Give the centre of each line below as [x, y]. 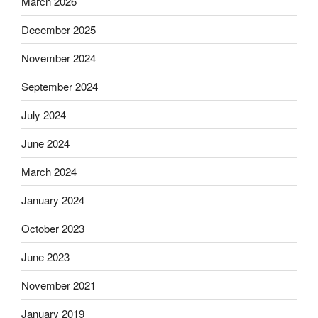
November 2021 [59, 285]
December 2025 [59, 29]
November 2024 [59, 57]
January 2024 [53, 199]
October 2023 [53, 228]
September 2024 [60, 86]
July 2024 [44, 114]
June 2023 [45, 256]
